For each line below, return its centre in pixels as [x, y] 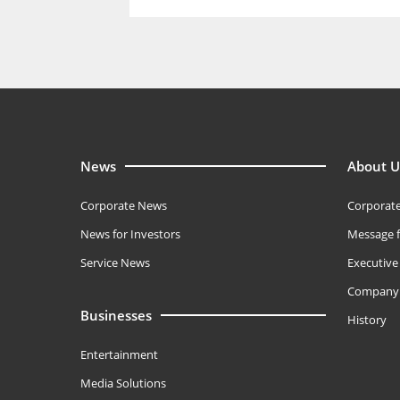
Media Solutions [123, 383]
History [367, 320]
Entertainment [119, 354]
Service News [115, 262]
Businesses [116, 315]
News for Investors [130, 234]
